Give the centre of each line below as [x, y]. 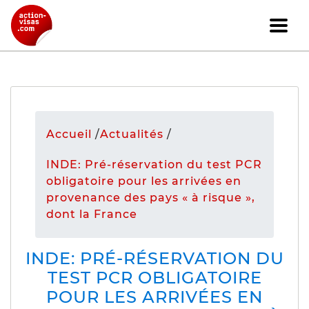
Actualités [132, 134]
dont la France [92, 214]
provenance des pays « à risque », [151, 198]
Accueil [69, 134]
